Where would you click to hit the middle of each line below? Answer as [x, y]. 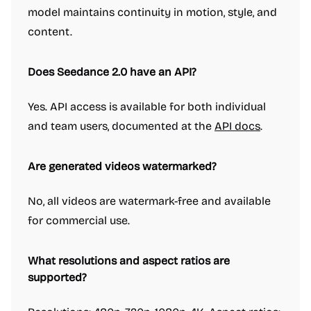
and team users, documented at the [121, 126]
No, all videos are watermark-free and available [149, 201]
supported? [57, 277]
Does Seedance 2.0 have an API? [112, 72]
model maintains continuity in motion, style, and [152, 12]
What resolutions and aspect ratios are [129, 261]
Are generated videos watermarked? [122, 166]
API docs [237, 126]
